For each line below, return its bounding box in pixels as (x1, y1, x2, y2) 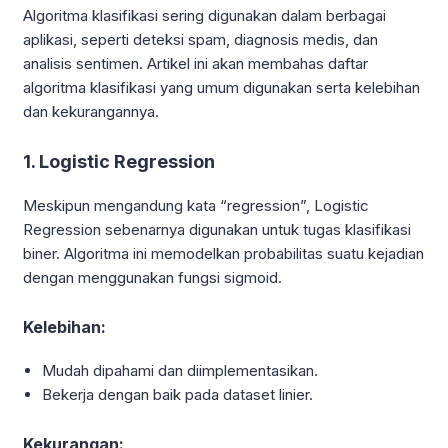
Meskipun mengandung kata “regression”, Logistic (23, 196, 369, 216)
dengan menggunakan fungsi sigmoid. (23, 268, 282, 288)
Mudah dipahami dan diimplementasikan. (42, 361, 319, 381)
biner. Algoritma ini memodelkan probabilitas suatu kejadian (23, 244, 424, 264)
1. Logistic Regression (23, 151, 215, 173)
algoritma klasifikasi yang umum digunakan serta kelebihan (23, 78, 420, 98)
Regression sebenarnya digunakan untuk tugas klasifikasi (23, 220, 411, 240)
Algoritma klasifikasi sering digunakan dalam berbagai (23, 6, 386, 26)
